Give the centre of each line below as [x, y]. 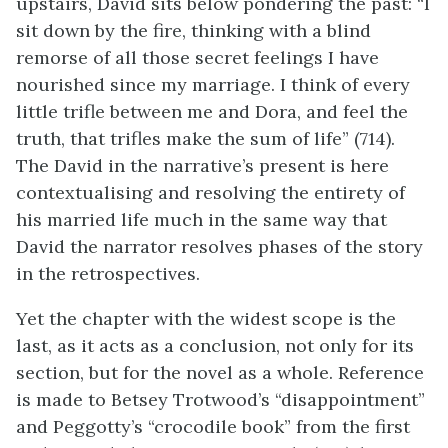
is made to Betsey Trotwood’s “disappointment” [220, 399]
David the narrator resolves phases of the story [219, 246]
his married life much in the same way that [201, 219]
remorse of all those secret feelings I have [197, 57]
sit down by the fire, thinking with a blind [193, 30]
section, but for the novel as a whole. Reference [220, 372]
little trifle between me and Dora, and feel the [212, 111]
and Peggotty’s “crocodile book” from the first [213, 426]
